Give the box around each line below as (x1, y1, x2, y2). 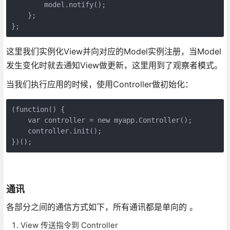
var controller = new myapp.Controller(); (11, 116, 192, 124)
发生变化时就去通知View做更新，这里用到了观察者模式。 (6, 60, 222, 70)
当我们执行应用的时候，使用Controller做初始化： (6, 79, 193, 89)
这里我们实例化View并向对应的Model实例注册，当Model (6, 46, 221, 56)
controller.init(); (11, 126, 102, 135)
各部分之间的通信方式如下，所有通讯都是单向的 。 (6, 201, 198, 212)
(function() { (11, 105, 65, 113)
